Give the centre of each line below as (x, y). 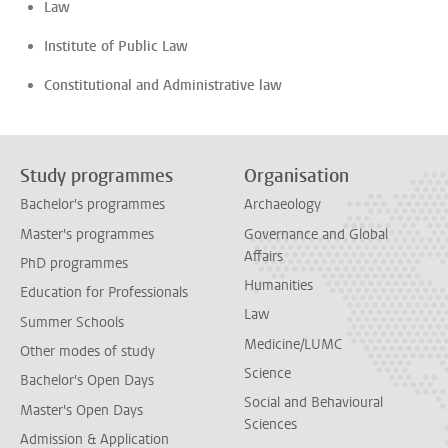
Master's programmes (87, 234)
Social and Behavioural (313, 403)
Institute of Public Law (116, 46)
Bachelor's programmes (92, 205)
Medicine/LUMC (293, 344)
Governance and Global (316, 234)
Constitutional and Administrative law (163, 85)
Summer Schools (72, 322)
